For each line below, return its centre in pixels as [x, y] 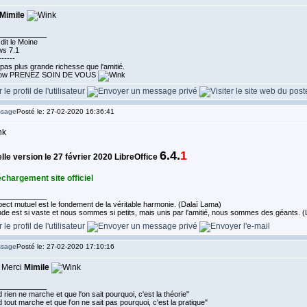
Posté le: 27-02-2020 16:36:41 [65, 111]
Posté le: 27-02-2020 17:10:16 [65, 246]
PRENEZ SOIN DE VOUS [52, 75]
